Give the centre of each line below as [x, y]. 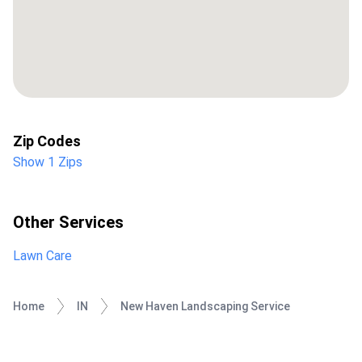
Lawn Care [42, 256]
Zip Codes [47, 141]
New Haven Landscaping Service [205, 307]
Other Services [68, 223]
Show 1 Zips [48, 162]
